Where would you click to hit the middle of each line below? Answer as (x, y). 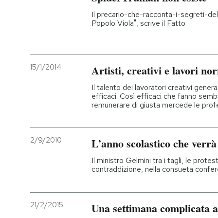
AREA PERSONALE (68, 179)
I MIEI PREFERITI (64, 84)
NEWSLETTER (61, 52)
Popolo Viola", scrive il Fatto (138, 23)
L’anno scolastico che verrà (154, 144)
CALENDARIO (58, 147)
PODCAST (54, 19)
